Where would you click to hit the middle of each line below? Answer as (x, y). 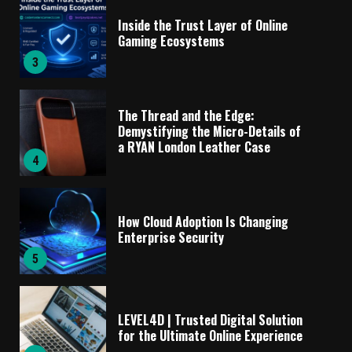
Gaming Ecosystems (171, 40)
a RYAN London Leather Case (194, 147)
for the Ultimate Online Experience (210, 335)
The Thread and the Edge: (186, 115)
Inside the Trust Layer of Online (203, 25)
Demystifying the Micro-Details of (209, 131)
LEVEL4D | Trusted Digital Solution (210, 319)
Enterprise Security (171, 237)
